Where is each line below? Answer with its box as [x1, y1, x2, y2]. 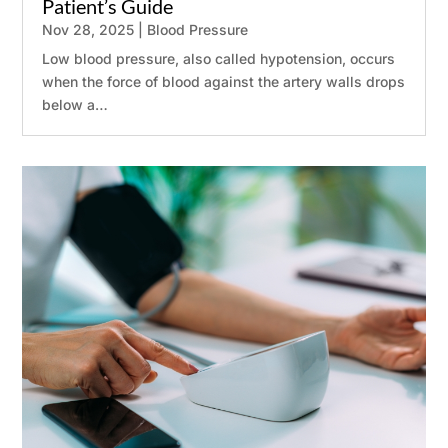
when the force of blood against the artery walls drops [42, 73, 406, 91]
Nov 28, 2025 [42, 21, 135, 39]
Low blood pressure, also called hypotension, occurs [42, 50, 396, 68]
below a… [42, 96, 109, 114]
